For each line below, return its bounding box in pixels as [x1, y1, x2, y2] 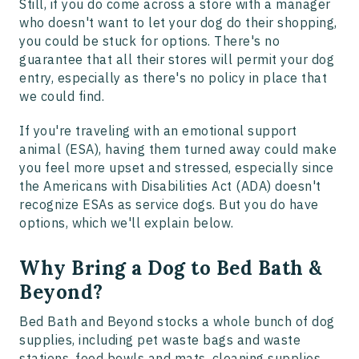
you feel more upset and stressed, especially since [19, 159, 333, 176]
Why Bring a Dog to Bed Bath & [19, 256, 323, 281]
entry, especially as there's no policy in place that [19, 70, 327, 87]
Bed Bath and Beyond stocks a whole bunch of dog [19, 313, 335, 330]
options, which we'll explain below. [19, 215, 234, 232]
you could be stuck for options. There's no [19, 33, 280, 50]
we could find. [19, 88, 104, 105]
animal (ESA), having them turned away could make [19, 141, 337, 158]
